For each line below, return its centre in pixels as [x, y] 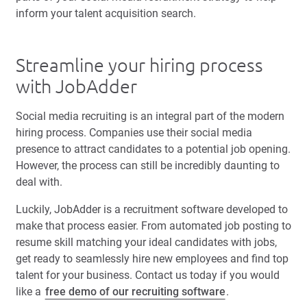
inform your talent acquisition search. [106, 14]
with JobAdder [76, 87]
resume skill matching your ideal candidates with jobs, [146, 243]
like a [30, 292]
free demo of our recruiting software [135, 292]
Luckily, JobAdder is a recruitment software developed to [152, 210]
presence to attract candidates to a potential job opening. [153, 149]
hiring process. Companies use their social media [134, 133]
